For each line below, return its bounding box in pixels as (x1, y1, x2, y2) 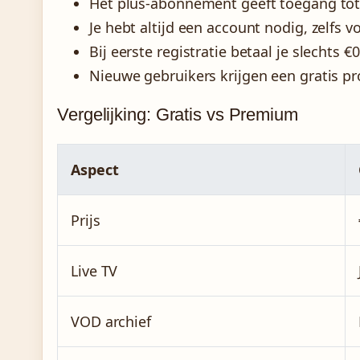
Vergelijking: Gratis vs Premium (57, 104, 298, 125)
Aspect (71, 160, 119, 180)
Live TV (71, 261, 118, 281)
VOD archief (71, 312, 151, 332)
